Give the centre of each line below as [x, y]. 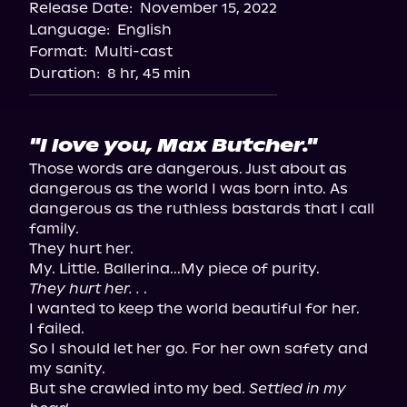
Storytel [203, 39]
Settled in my [298, 388]
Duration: [65, 73]
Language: [69, 30]
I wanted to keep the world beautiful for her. [194, 308]
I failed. [57, 328]
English [144, 30]
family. [54, 228]
